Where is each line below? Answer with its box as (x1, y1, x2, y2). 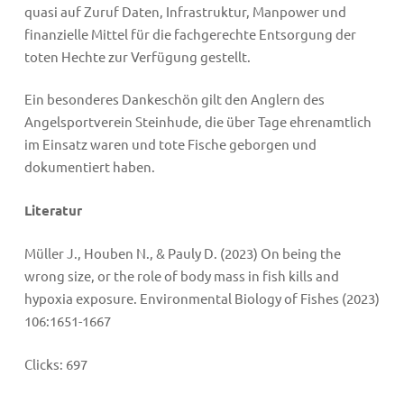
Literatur (23, 200, 82, 219)
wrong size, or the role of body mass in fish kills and (23, 267, 339, 285)
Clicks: (23, 354, 63, 372)
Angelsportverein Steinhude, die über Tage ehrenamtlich (23, 113, 372, 131)
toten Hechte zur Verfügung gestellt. (23, 47, 251, 65)
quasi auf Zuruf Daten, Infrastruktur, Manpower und (23, 2, 346, 20)
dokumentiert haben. (23, 158, 155, 176)
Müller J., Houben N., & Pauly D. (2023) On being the (23, 244, 341, 262)
